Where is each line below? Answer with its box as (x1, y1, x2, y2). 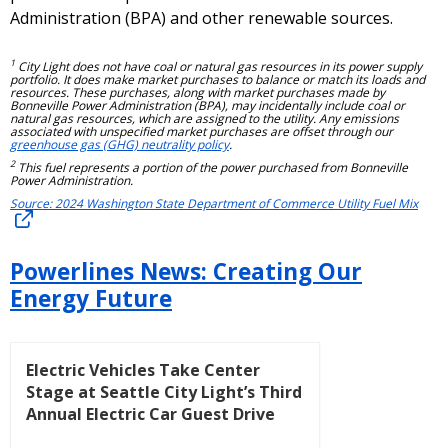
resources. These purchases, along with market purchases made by (10, 83, 385, 101)
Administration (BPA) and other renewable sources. (10, 6, 393, 29)
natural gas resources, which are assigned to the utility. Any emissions (10, 109, 399, 127)
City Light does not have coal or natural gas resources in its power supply (15, 57, 422, 75)
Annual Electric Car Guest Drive (26, 403, 275, 426)
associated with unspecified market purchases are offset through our (10, 122, 393, 140)
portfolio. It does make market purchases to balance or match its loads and (10, 70, 425, 88)
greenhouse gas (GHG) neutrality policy (10, 135, 229, 153)
